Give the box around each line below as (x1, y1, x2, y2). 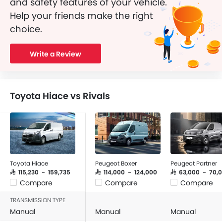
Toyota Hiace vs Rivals (10, 90, 110, 102)
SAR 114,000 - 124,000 (95, 169, 157, 175)
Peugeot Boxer (95, 159, 137, 167)
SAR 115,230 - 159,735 (10, 169, 70, 175)
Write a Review (30, 49, 81, 59)
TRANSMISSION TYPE (10, 196, 65, 204)
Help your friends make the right (10, 9, 153, 22)
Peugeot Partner (170, 159, 217, 167)
